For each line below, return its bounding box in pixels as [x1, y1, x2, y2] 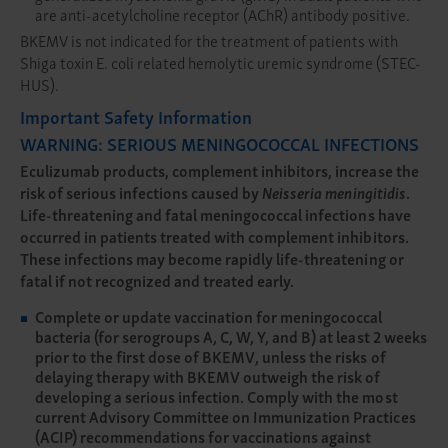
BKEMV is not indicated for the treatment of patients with [20, 27, 398, 53]
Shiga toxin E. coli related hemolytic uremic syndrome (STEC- [20, 49, 421, 75]
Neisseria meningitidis [262, 179, 406, 205]
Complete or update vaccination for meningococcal [35, 303, 383, 329]
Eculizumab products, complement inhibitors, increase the [20, 157, 419, 183]
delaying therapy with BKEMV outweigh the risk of [35, 363, 381, 389]
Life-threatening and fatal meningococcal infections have [20, 201, 411, 227]
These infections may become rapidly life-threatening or [20, 245, 404, 271]
